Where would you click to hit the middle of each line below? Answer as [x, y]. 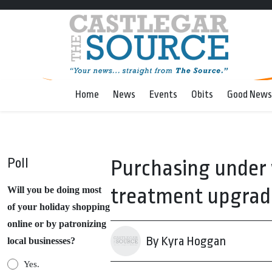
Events [163, 94]
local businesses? [41, 241]
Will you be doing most [54, 190]
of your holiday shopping [59, 207]
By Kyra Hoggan [186, 241]
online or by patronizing [57, 224]
